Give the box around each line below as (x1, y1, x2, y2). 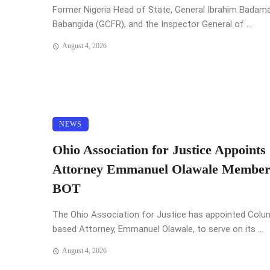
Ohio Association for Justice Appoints (52, 143, 266, 158)
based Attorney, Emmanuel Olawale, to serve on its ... (52, 224, 263, 235)
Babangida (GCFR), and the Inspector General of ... (52, 19, 252, 30)
